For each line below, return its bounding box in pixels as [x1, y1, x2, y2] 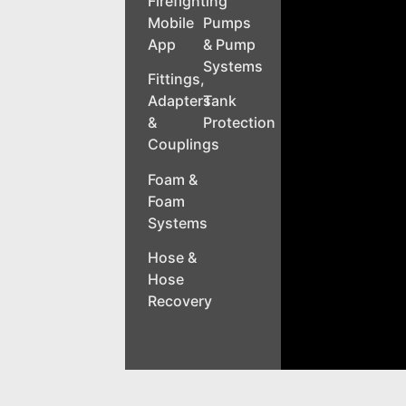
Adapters [147, 92, 211, 111]
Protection [203, 113, 275, 132]
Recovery [147, 292, 212, 311]
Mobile [147, 13, 194, 32]
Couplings [147, 135, 219, 154]
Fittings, [147, 70, 205, 89]
